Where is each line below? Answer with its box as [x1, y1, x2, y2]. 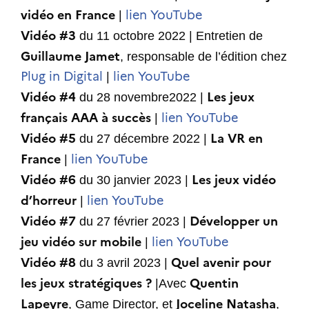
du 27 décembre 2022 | [76, 132, 210, 146]
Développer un [186, 212, 278, 231]
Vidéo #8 [21, 253, 79, 272]
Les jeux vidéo [192, 170, 276, 190]
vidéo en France [21, 6, 115, 25]
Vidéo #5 [21, 129, 76, 148]
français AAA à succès [21, 108, 151, 128]
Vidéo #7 [21, 212, 79, 231]
